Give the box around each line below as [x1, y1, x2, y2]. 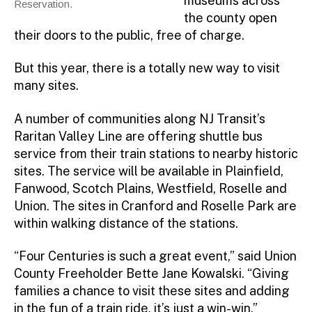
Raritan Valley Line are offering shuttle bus [14, 128, 263, 143]
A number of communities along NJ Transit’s [14, 111, 265, 126]
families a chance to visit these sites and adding [14, 283, 290, 299]
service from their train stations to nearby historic [14, 146, 298, 161]
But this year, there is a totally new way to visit [14, 61, 280, 76]
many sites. [14, 78, 79, 93]
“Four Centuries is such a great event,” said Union [14, 249, 297, 264]
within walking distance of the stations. [14, 215, 238, 231]
